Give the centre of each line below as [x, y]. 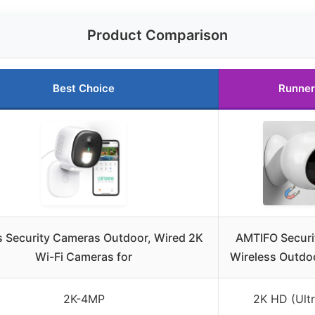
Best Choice [84, 89]
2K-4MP [84, 299]
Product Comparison [157, 36]
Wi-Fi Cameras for [84, 257]
